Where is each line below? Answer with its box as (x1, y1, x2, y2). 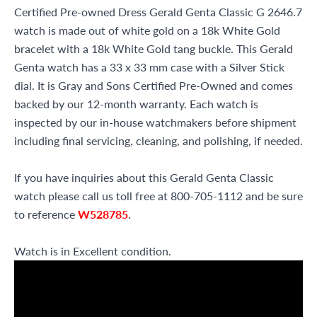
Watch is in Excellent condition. (14, 243, 171, 259)
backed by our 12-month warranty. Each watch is (14, 96, 258, 112)
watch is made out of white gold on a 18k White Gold (14, 22, 280, 38)
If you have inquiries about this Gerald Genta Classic (14, 169, 274, 185)
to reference (14, 206, 78, 222)
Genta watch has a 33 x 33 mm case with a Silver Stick (14, 59, 284, 75)
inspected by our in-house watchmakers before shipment (14, 114, 296, 130)
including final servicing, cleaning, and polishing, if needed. (14, 132, 303, 149)
